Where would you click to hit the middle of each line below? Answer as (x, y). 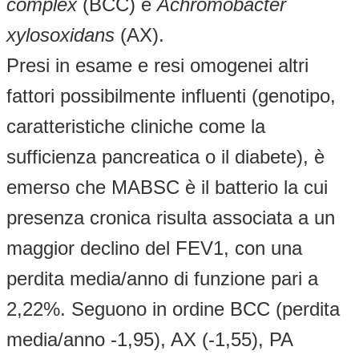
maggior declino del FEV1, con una (154, 248)
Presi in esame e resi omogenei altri (157, 65)
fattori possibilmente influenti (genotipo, (171, 95)
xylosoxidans (61, 34)
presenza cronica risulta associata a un (171, 217)
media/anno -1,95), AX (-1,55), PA (149, 339)
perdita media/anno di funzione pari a (162, 278)
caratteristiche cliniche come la (136, 126)
